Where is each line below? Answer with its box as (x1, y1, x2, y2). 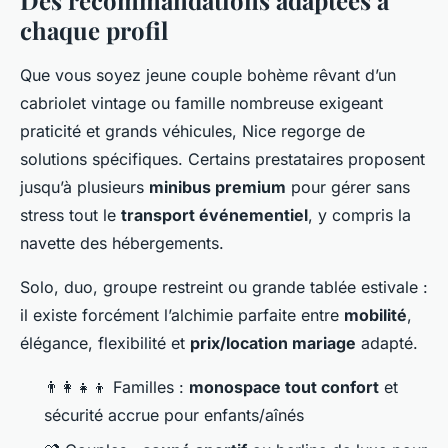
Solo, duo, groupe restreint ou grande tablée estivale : (20, 277, 428, 298)
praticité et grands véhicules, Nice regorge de (20, 121, 365, 142)
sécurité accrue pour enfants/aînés (44, 405, 304, 426)
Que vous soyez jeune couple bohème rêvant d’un (20, 65, 396, 86)
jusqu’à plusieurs (20, 177, 149, 198)
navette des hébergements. (20, 233, 224, 254)
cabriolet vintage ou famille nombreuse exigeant (20, 93, 383, 114)
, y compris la (308, 205, 411, 226)
